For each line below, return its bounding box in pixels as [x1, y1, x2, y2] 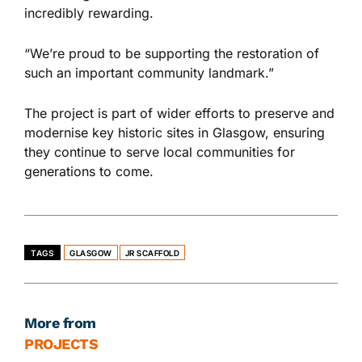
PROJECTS [24, 335, 98, 353]
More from [24, 314, 96, 332]
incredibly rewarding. [24, 5, 154, 22]
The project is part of [24, 105, 157, 122]
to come [99, 163, 149, 180]
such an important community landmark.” [24, 65, 274, 82]
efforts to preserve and [191, 105, 335, 122]
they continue [24, 144, 110, 161]
